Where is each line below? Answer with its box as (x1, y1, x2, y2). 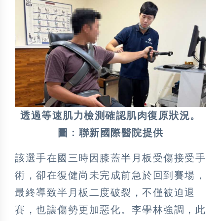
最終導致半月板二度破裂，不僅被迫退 (15, 186, 195, 198)
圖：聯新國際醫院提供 (57, 127, 164, 138)
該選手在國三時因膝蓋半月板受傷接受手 (15, 152, 206, 163)
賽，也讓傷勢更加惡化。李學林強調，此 (15, 204, 206, 215)
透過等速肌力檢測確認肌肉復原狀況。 (20, 110, 201, 121)
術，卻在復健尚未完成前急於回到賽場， (15, 169, 206, 181)
